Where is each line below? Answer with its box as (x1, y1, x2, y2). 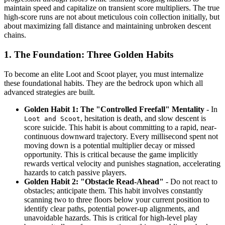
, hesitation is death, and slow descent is (80, 114, 206, 123)
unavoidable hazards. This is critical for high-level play (24, 213, 197, 222)
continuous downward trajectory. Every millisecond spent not (24, 132, 218, 141)
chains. (4, 31, 26, 40)
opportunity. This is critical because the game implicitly (24, 150, 198, 159)
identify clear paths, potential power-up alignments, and (24, 204, 199, 213)
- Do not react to (164, 177, 217, 186)
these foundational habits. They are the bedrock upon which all (4, 78, 203, 87)
